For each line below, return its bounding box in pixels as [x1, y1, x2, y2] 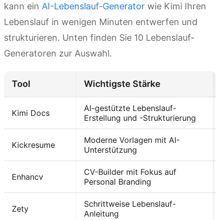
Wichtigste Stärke [84, 79, 161, 89]
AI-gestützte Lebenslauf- [84, 103, 176, 113]
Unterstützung [84, 145, 137, 155]
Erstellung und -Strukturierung [84, 113, 196, 123]
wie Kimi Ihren [145, 1, 206, 12]
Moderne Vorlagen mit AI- [84, 135, 180, 145]
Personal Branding [84, 177, 151, 187]
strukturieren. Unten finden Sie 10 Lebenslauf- [4, 32, 194, 43]
